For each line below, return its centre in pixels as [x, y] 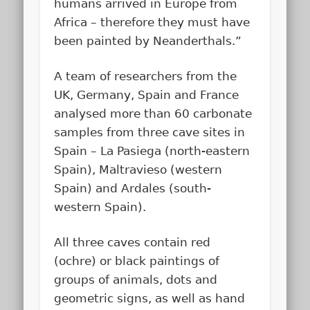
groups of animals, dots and [136, 280]
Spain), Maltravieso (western [138, 170]
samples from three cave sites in [150, 133]
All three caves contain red [133, 243]
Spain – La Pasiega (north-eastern [152, 151]
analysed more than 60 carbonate [153, 114]
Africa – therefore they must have [152, 22]
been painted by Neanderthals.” [148, 41]
